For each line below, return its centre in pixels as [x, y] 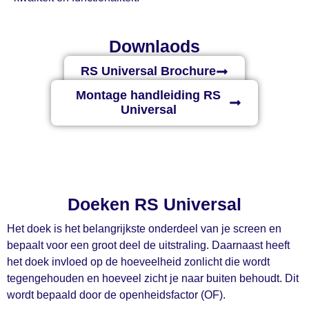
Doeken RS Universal [154, 205]
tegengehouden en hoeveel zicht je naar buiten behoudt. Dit [153, 279]
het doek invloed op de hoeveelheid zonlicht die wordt [138, 262]
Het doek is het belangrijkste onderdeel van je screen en [144, 229]
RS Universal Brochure [148, 71]
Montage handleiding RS [148, 96]
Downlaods [154, 47]
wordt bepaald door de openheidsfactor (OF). [116, 295]
